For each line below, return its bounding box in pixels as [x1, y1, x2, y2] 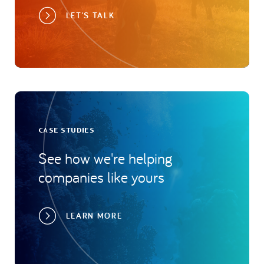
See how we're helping [38, 148, 172, 168]
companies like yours [38, 167, 164, 187]
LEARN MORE [65, 210, 123, 221]
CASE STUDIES [38, 126, 95, 134]
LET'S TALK [65, 10, 115, 21]
